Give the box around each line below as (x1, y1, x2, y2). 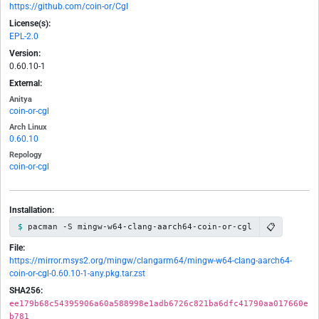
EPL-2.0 (9, 31, 38, 42)
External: (9, 78, 42, 89)
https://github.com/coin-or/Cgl (9, 1, 128, 12)
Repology (9, 150, 42, 160)
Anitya (9, 95, 32, 105)
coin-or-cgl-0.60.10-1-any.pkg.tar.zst (9, 268, 145, 279)
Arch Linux (9, 122, 47, 132)
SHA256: (9, 286, 43, 296)
